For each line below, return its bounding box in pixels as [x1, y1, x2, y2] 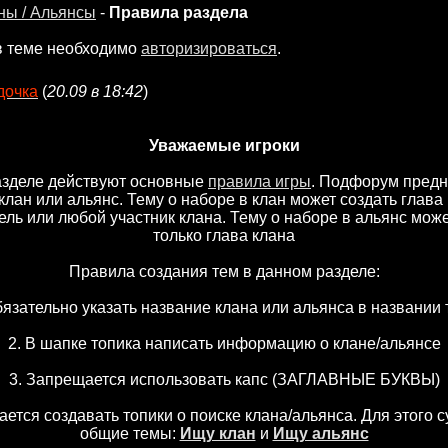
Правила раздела [109, 4, 248, 21]
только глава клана [153, 227, 295, 244]
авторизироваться [141, 40, 277, 57]
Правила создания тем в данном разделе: [68, 263, 380, 280]
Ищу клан [179, 425, 256, 442]
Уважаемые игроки [148, 137, 300, 154]
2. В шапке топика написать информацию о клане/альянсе [7, 335, 441, 352]
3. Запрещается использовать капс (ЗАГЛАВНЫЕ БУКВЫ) [8, 371, 440, 388]
